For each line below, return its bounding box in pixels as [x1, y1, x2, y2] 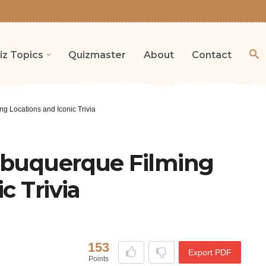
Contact [192, 49, 232, 61]
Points [88, 255, 109, 264]
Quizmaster [68, 49, 126, 61]
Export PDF [188, 248, 232, 258]
